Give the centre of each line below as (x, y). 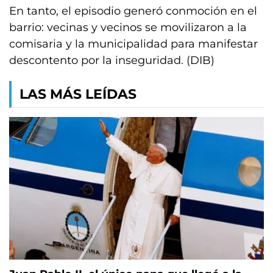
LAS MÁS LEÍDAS (78, 94)
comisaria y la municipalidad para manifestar (133, 44)
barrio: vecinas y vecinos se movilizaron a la (128, 27)
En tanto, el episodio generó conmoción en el (133, 11)
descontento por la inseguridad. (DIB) (112, 60)
